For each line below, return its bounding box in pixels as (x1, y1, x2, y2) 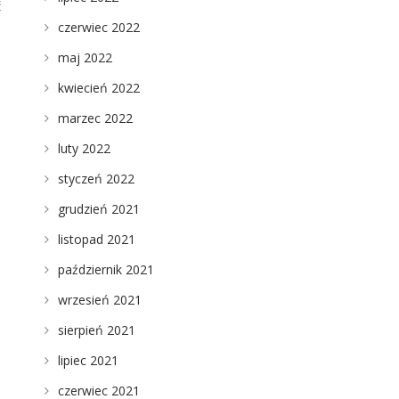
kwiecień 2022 (57, 79, 140, 96)
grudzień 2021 (57, 200, 140, 217)
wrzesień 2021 (57, 291, 142, 308)
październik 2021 (57, 261, 154, 278)
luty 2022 (57, 140, 110, 157)
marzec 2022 (57, 110, 133, 126)
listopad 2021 (57, 231, 135, 248)
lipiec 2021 (57, 352, 118, 369)
